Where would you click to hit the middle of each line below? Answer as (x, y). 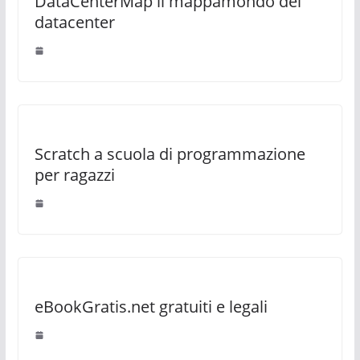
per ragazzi (74, 175)
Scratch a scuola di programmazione (170, 154)
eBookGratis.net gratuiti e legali (151, 307)
